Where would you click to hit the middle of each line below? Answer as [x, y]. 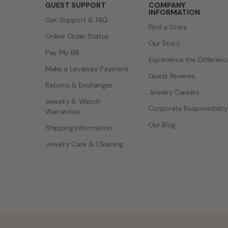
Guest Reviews [172, 76]
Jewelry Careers [174, 92]
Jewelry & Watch [73, 101]
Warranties [63, 111]
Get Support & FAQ [77, 20]
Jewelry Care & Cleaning [84, 144]
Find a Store [168, 27]
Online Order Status [77, 36]
